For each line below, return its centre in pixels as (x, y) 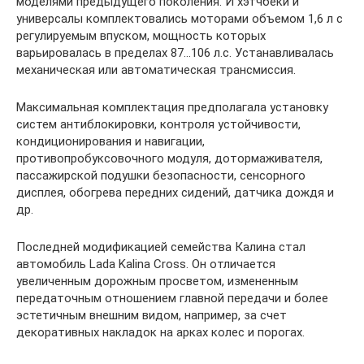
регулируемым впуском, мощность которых (141, 35)
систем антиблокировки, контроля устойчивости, (158, 124)
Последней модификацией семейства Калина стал (161, 247)
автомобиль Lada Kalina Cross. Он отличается (146, 264)
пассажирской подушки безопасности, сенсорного (161, 175)
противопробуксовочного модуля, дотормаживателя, (169, 158)
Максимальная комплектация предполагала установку (172, 107)
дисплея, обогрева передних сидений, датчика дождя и (175, 192)
